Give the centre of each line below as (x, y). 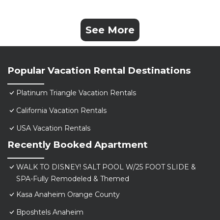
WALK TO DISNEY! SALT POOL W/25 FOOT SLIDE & (106, 167)
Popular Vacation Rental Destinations (99, 71)
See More (110, 30)
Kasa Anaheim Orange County (68, 195)
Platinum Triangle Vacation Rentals (76, 93)
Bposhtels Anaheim (50, 212)
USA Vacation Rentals (53, 128)
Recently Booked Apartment (78, 145)
